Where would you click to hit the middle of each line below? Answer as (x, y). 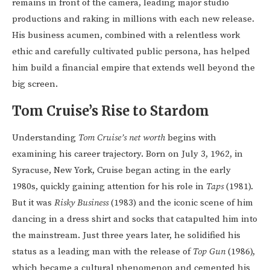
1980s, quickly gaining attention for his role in (109, 187)
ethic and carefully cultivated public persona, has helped (131, 52)
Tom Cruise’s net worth (122, 138)
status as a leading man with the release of (102, 252)
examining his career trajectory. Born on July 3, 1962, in (127, 154)
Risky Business (81, 203)
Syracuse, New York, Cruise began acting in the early (121, 171)
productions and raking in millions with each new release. (133, 19)
